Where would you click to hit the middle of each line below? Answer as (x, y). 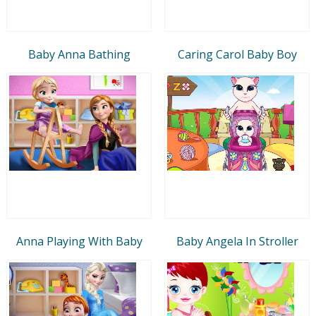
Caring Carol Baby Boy (237, 54)
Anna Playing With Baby (79, 241)
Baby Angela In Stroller (237, 241)
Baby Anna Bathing (79, 54)
